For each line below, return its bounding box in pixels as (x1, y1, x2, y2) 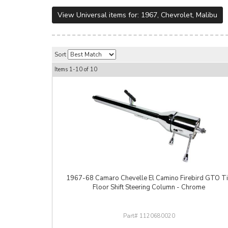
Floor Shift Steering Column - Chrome (93, 183, 205, 192)
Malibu (196, 10, 217, 20)
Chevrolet (161, 10, 192, 20)
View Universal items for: (58, 10, 141, 20)
